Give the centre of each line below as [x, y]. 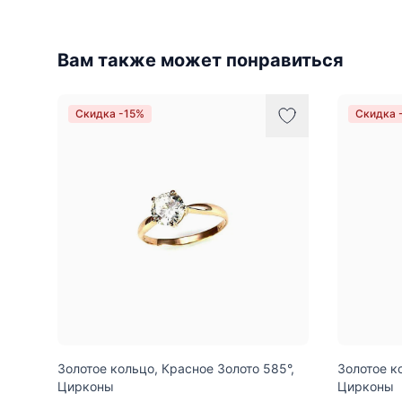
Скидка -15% [110, 113]
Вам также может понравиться [201, 60]
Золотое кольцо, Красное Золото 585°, [176, 368]
